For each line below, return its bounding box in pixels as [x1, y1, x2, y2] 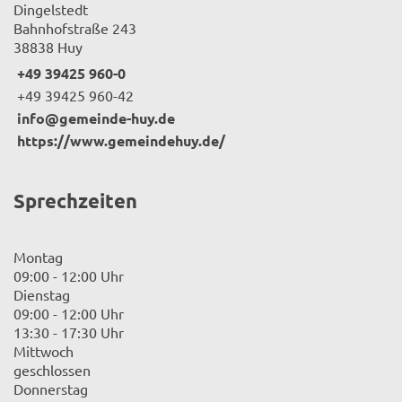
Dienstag [13, 284, 70, 303]
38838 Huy [13, 38, 83, 56]
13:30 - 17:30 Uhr [13, 322, 124, 341]
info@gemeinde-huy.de [17, 109, 175, 127]
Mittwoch [13, 341, 74, 360]
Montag [13, 247, 63, 266]
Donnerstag [13, 379, 88, 398]
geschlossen [13, 360, 91, 379]
